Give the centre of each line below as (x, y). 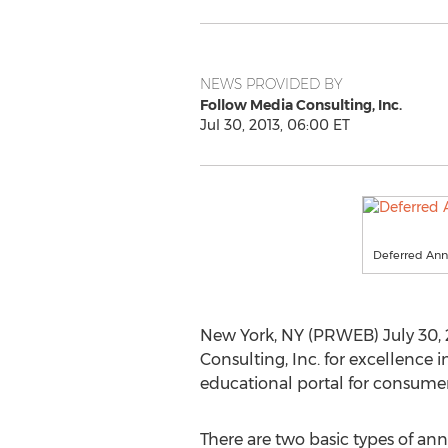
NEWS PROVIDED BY (271, 84)
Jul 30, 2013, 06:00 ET (274, 125)
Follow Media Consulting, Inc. (300, 105)
